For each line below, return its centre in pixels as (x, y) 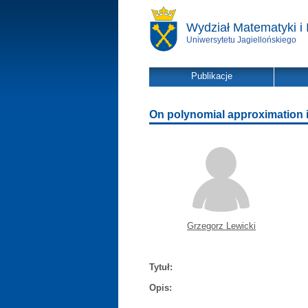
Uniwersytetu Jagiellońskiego (241, 40)
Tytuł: (161, 267)
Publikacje (211, 76)
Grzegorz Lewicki (221, 226)
